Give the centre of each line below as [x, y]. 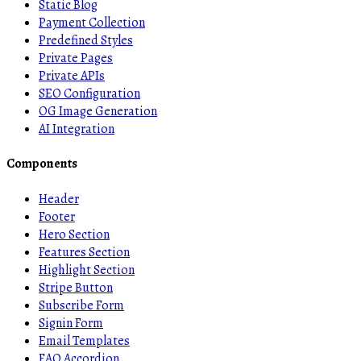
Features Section [84, 252]
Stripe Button [76, 287]
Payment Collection [92, 23]
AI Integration [77, 129]
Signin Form [71, 323]
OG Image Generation [98, 112]
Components [42, 164]
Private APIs [72, 76]
